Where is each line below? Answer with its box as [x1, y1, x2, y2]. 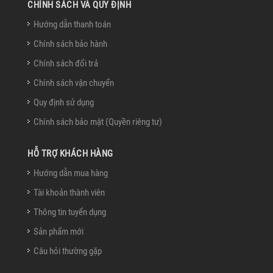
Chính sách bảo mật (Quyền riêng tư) [34, 116, 162, 127]
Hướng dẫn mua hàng [34, 167, 108, 179]
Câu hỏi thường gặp [34, 245, 102, 257]
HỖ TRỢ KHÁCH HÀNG [27, 147, 113, 159]
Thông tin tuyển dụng [34, 206, 106, 218]
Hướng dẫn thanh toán [34, 18, 111, 30]
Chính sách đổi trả [34, 57, 98, 69]
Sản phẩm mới [34, 225, 83, 237]
